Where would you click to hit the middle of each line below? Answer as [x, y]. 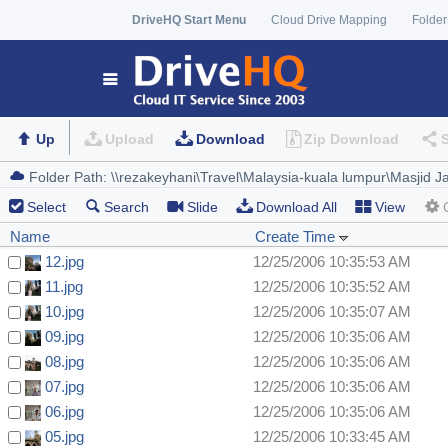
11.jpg [64, 287]
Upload [129, 139]
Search [126, 207]
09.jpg [64, 337]
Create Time [297, 237]
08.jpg [64, 362]
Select [46, 207]
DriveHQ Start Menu [189, 20]
